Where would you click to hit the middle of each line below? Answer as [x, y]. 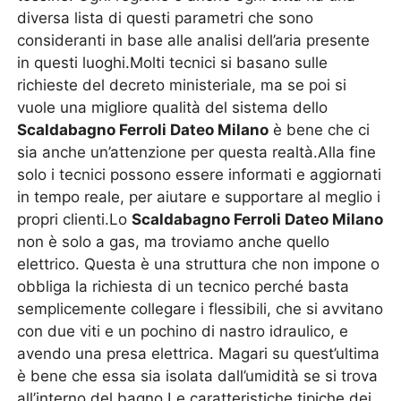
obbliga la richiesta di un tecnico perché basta [183, 286]
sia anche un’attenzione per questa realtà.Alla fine [197, 152]
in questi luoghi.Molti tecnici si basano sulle [173, 63]
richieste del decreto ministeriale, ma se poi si [182, 85]
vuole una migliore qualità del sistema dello [173, 107]
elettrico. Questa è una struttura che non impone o [199, 264]
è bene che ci [320, 130]
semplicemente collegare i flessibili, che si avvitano [200, 309]
